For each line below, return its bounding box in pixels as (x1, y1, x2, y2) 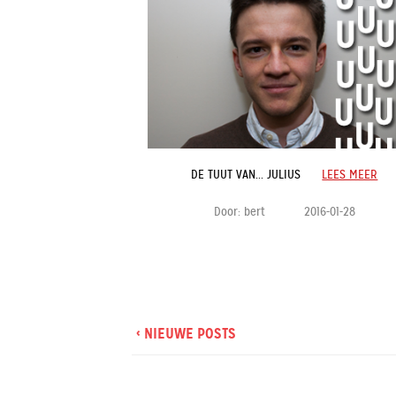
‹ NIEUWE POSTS (136, 324, 237, 343)
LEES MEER (322, 166, 378, 182)
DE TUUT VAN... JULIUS (191, 166, 301, 182)
